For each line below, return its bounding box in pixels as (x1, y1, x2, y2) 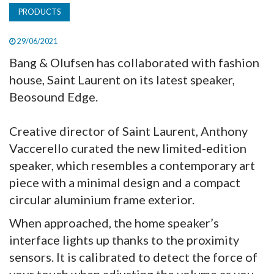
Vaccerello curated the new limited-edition (9, 140, 246, 155)
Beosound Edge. (9, 89, 98, 104)
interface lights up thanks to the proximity (9, 232, 239, 247)
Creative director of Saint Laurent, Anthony (9, 123, 248, 138)
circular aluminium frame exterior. (9, 191, 194, 207)
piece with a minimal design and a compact (9, 174, 240, 190)
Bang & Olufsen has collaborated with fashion (9, 54, 259, 70)
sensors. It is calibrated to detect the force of (9, 249, 257, 264)
